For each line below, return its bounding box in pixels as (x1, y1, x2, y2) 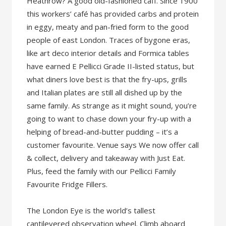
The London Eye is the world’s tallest (27, 205, 156, 215)
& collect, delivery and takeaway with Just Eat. (27, 153, 186, 163)
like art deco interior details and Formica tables (27, 48, 190, 58)
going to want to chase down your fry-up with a (27, 114, 192, 124)
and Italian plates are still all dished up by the (27, 87, 183, 97)
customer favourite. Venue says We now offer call (27, 140, 199, 150)
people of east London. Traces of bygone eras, (27, 35, 191, 45)
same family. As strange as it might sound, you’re (27, 100, 197, 110)
